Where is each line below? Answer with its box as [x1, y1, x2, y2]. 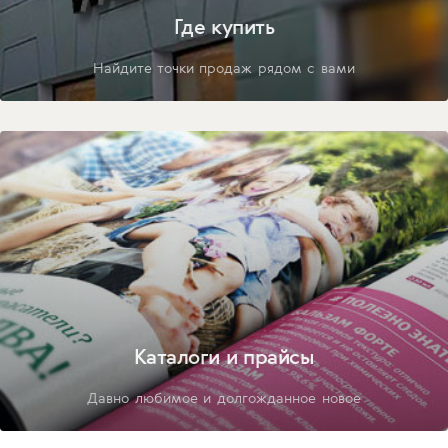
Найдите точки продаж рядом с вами [93, 59, 355, 78]
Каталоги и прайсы [133, 343, 315, 371]
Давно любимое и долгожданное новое [87, 389, 361, 408]
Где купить [173, 13, 275, 41]
